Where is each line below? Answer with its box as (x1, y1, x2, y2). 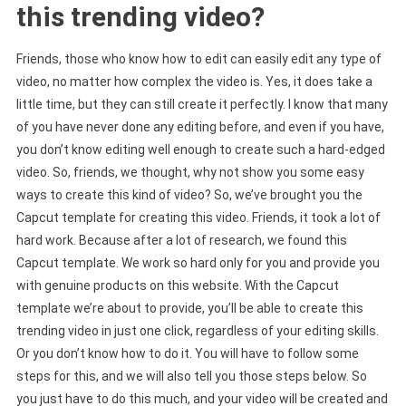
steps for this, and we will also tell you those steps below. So (15, 369, 367, 384)
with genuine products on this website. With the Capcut (15, 278, 339, 294)
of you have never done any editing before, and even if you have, (15, 120, 384, 135)
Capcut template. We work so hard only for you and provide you (15, 256, 380, 271)
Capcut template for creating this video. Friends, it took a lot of (15, 210, 381, 226)
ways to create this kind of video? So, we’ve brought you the (15, 188, 362, 203)
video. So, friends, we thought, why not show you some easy (15, 165, 364, 180)
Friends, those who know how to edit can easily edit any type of (15, 52, 382, 67)
